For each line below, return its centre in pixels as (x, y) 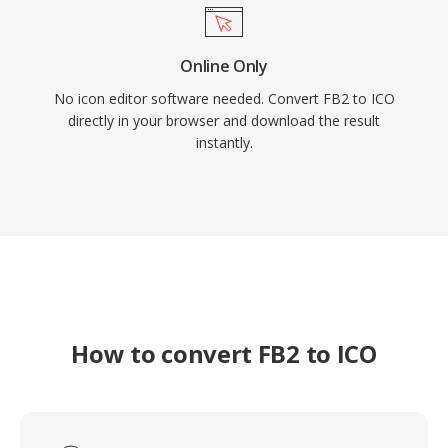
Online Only (224, 66)
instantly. (224, 142)
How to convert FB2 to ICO (224, 353)
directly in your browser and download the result (224, 120)
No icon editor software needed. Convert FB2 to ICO (224, 98)
